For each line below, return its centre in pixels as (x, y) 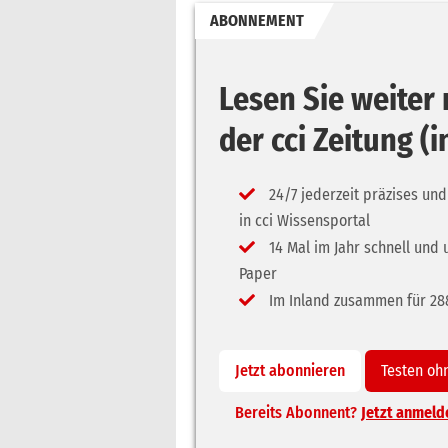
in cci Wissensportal (304, 220)
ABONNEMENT (257, 20)
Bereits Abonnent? (298, 412)
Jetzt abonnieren (290, 370)
